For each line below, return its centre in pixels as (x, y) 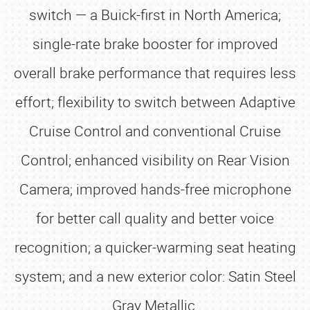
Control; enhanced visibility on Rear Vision (155, 160)
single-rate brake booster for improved (155, 44)
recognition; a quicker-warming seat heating (155, 247)
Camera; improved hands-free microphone (155, 189)
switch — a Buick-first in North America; (155, 15)
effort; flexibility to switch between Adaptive (155, 102)
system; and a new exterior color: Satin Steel (155, 276)
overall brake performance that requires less (155, 73)
